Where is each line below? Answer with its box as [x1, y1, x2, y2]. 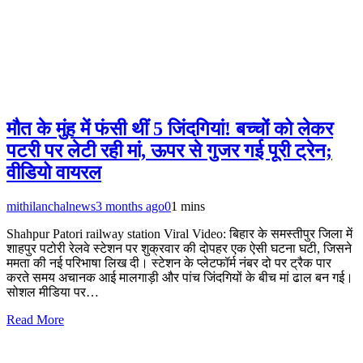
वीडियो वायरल [6, 161, 101, 183]
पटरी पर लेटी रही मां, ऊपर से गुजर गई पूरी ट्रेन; [6, 139, 332, 161]
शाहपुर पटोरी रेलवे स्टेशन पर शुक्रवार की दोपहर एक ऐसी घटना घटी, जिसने [6, 241, 352, 256]
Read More [6, 313, 64, 327]
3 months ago [96, 199, 164, 214]
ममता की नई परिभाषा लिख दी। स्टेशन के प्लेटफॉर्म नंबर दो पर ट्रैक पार [6, 256, 331, 271]
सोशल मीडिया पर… [6, 285, 99, 300]
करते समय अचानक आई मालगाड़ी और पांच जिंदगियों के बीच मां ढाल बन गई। [6, 271, 353, 285]
